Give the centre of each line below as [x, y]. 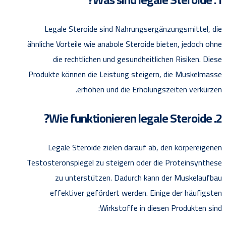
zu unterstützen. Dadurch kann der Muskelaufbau [138, 177]
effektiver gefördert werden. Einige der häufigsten [136, 192]
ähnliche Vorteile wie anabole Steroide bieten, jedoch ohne [125, 44]
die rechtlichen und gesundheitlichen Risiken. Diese [137, 59]
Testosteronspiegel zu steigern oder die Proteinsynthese [124, 162]
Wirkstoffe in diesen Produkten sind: [161, 208]
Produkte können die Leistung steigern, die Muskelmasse [125, 74]
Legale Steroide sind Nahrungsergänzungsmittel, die [133, 29]
